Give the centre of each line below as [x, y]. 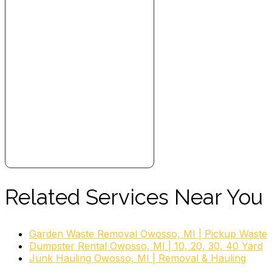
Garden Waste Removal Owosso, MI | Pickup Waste [148, 233]
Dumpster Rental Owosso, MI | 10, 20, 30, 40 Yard [146, 246]
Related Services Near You [134, 197]
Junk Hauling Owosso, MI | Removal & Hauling [138, 258]
